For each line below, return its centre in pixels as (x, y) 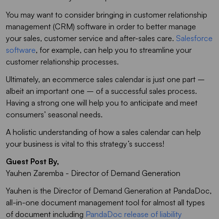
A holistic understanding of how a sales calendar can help (103, 132)
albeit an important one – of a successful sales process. (101, 91)
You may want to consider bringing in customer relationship (107, 14)
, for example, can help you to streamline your (114, 50)
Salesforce (194, 38)
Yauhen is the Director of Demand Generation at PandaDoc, (109, 190)
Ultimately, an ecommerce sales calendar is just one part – (105, 79)
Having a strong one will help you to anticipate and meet (102, 102)
